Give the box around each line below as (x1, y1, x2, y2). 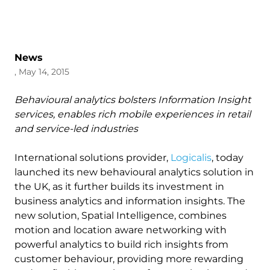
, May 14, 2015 (14, 66, 69, 77)
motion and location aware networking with (14, 224, 227, 236)
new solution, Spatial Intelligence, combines (14, 210, 227, 221)
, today (212, 152, 243, 163)
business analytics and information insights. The (14, 195, 245, 207)
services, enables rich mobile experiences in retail (14, 108, 251, 120)
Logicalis (171, 152, 212, 163)
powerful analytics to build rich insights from (14, 239, 228, 250)
